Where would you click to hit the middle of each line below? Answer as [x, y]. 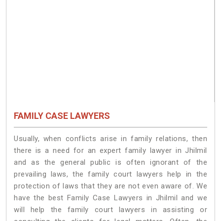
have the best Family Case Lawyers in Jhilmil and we [110, 198]
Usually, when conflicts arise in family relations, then [110, 138]
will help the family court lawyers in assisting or [110, 209]
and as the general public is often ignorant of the [110, 162]
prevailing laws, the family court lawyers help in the [110, 174]
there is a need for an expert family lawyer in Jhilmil [110, 150]
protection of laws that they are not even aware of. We [110, 186]
